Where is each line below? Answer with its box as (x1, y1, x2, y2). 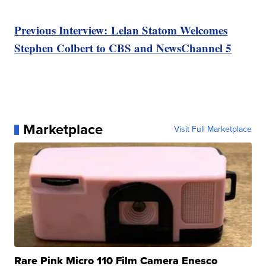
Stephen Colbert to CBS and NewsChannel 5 (14, 40, 232, 56)
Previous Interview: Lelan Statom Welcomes (14, 22, 228, 39)
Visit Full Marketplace (173, 123, 252, 136)
